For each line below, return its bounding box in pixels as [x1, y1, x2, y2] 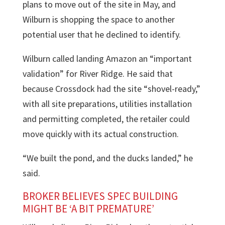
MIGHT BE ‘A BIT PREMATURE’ [22, 202, 154, 215]
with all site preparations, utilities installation [22, 98, 192, 109]
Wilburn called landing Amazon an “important [22, 53, 192, 64]
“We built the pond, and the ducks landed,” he [22, 152, 193, 164]
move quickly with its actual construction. [22, 128, 179, 140]
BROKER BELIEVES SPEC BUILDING [22, 189, 178, 203]
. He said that [122, 68, 173, 79]
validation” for [22, 68, 79, 79]
